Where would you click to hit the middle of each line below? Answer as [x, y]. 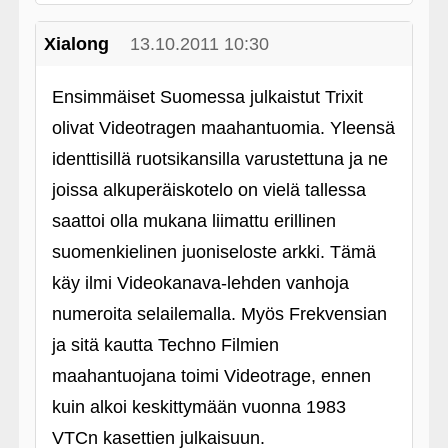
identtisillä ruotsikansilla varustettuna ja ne [219, 158]
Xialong [76, 43]
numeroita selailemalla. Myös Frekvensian [219, 313]
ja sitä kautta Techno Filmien [165, 344]
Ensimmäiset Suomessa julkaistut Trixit [207, 96]
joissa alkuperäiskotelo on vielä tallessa [208, 189]
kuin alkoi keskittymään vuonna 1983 [198, 406]
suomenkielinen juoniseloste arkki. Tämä [213, 251]
